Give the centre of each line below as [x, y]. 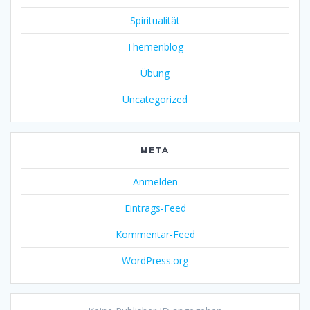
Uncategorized [155, 100]
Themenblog [155, 47]
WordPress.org [155, 261]
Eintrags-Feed [155, 208]
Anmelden [155, 182]
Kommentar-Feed [155, 235]
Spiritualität [155, 21]
